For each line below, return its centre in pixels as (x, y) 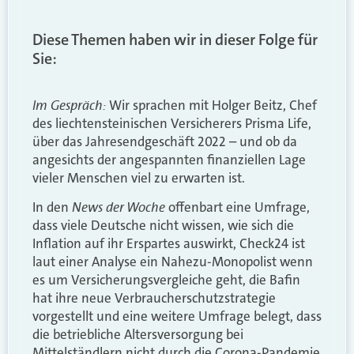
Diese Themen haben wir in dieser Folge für (175, 39)
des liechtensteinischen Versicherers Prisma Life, (172, 123)
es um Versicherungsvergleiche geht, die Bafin (166, 280)
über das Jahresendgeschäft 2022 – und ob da (165, 141)
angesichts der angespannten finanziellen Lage (169, 159)
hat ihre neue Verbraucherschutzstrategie (154, 298)
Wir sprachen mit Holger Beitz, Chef (211, 105)
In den (52, 207)
